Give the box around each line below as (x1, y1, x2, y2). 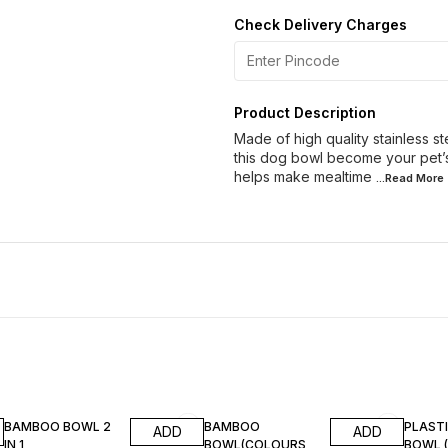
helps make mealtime (234, 168, 372, 185)
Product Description (234, 104, 376, 121)
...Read (376, 171, 416, 185)
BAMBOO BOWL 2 (4, 419, 111, 435)
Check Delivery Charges (234, 16, 407, 33)
